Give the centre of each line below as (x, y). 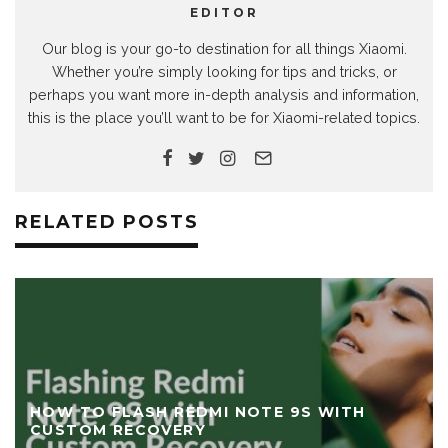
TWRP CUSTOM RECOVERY (184, 430)
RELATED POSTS (107, 222)
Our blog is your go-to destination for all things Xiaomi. (224, 48)
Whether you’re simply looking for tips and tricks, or (224, 71)
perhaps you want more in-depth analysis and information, (224, 94)
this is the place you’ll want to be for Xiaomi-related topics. (224, 117)
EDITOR (224, 12)
